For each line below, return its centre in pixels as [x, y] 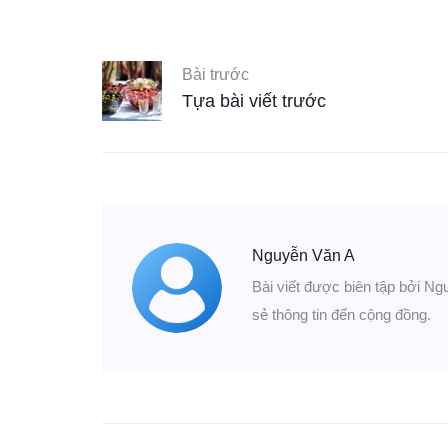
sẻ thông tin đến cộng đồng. [341, 315]
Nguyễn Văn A [303, 256]
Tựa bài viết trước [254, 100]
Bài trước [215, 74]
